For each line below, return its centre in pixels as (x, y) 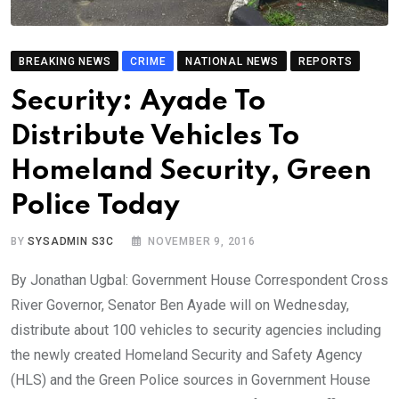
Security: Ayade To (138, 102)
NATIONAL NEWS (232, 61)
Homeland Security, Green (191, 171)
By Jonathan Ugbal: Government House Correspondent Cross (199, 280)
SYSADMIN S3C (71, 241)
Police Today (95, 206)
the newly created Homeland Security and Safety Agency (187, 354)
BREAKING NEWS (65, 61)
